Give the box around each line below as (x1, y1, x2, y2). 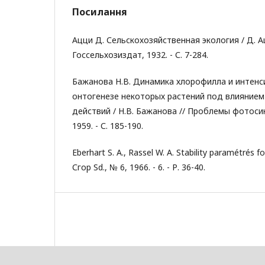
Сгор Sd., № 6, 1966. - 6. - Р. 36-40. (72, 161, 205, 173)
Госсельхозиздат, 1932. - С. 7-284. (72, 49, 208, 60)
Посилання (72, 5, 127, 18)
